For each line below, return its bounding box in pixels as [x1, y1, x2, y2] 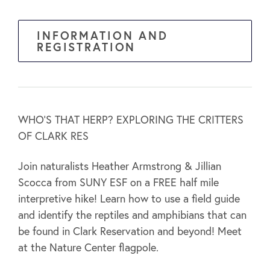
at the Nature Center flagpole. [18, 240, 159, 255]
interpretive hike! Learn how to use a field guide [18, 191, 240, 206]
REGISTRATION [37, 39, 136, 54]
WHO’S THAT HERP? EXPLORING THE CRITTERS [18, 112, 243, 127]
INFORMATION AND [37, 28, 168, 43]
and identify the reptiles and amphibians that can [18, 207, 246, 222]
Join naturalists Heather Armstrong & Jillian [18, 159, 221, 174]
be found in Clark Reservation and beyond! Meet [18, 224, 242, 239]
